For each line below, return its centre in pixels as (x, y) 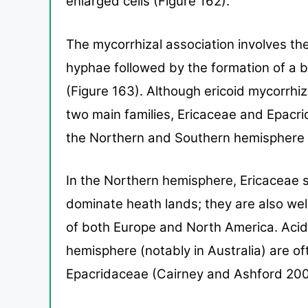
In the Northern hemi (129, 181)
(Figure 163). (106, 91)
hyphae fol (98, 67)
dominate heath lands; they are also (176, 204)
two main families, (122, 114)
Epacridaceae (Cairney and (150, 274)
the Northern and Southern (150, 137)
